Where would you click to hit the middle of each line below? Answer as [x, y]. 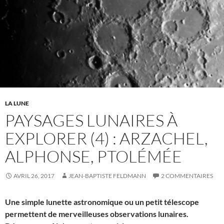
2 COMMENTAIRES [187, 175]
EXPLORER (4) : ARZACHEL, [106, 138]
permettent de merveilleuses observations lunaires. [97, 213]
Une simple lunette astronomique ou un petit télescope [102, 201]
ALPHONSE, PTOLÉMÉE [93, 156]
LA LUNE [17, 103]
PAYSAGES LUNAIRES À [91, 120]
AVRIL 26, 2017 [34, 175]
